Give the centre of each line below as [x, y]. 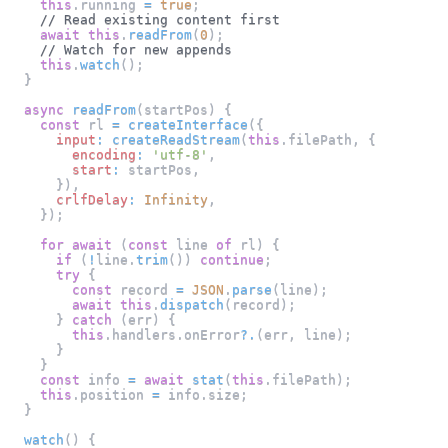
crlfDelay [92, 199]
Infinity [176, 199]
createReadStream [176, 139]
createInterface [188, 124]
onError [212, 334]
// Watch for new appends [136, 49]
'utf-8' [180, 154]
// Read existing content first [160, 19]
